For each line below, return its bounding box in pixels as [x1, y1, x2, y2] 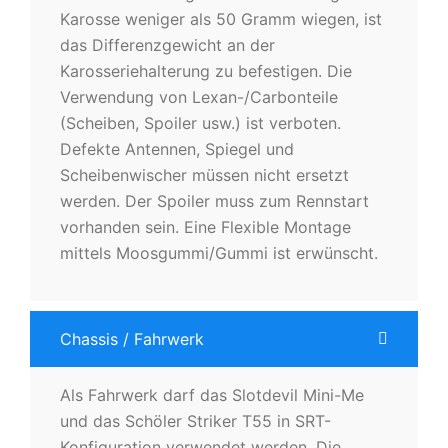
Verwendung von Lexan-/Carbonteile [60, 86, 338, 107]
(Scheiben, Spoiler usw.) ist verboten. [60, 112, 341, 133]
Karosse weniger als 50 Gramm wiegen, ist [60, 8, 382, 29]
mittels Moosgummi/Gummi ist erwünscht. [60, 242, 378, 263]
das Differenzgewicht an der [60, 34, 275, 55]
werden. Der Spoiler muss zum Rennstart [60, 190, 369, 211]
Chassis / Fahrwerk [60, 328, 204, 349]
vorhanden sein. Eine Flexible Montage [60, 216, 351, 237]
